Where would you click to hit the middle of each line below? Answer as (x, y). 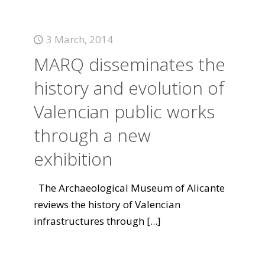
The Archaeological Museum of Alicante (129, 188)
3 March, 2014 (79, 39)
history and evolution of (129, 88)
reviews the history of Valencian (107, 204)
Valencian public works (124, 112)
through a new (92, 135)
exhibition (73, 159)
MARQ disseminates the (129, 64)
